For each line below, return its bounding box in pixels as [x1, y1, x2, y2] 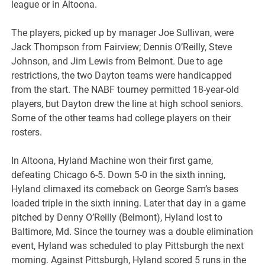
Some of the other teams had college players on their [11, 112, 231, 124]
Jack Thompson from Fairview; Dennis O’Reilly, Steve [11, 41, 232, 53]
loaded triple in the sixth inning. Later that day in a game [11, 198, 246, 209]
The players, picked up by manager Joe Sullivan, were [11, 27, 234, 39]
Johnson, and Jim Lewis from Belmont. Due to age [11, 56, 223, 67]
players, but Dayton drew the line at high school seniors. [11, 98, 244, 110]
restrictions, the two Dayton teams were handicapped [11, 70, 232, 82]
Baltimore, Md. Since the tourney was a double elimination [11, 226, 254, 238]
